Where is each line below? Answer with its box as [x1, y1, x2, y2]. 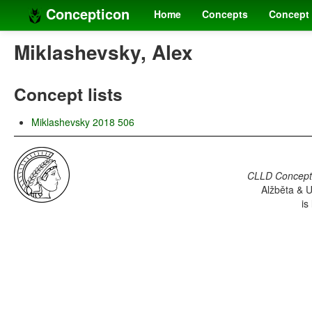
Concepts [202, 7, 248, 21]
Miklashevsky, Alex [14, 38, 193, 67]
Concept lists [14, 81, 123, 107]
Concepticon [42, 3, 130, 24]
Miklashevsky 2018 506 [31, 115, 134, 130]
